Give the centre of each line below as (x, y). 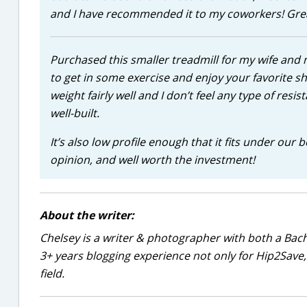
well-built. (75, 113)
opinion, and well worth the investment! (152, 160)
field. (52, 273)
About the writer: (87, 215)
